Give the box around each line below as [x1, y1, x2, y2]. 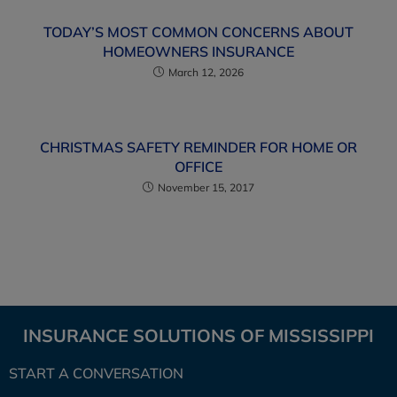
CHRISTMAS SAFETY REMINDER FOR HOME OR [40, 138, 357, 156]
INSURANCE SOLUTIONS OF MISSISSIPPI [23, 324, 374, 346]
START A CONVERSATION [9, 364, 183, 382]
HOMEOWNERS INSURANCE [103, 43, 294, 60]
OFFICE [175, 158, 222, 175]
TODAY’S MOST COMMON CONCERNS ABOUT [43, 23, 354, 41]
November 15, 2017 [158, 181, 254, 194]
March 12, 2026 [168, 66, 244, 79]
